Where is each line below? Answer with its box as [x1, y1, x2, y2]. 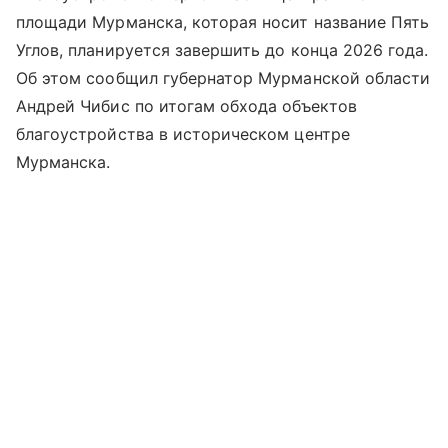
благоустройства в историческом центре [16, 123, 350, 144]
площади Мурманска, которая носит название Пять [16, 11, 430, 32]
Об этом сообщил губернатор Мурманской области [16, 67, 431, 88]
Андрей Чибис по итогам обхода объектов [16, 95, 357, 116]
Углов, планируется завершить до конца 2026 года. [16, 39, 429, 60]
